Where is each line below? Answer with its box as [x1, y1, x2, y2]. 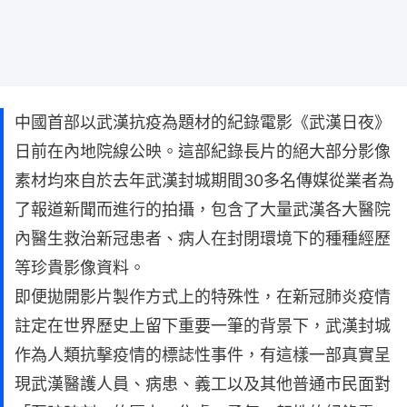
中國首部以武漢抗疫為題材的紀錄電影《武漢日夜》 [15, 112, 391, 132]
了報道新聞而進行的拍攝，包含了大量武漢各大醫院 [15, 199, 391, 219]
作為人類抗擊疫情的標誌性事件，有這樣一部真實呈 [15, 344, 391, 364]
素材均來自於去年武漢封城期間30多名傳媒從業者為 [15, 170, 394, 190]
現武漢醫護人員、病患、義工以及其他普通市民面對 [15, 373, 391, 393]
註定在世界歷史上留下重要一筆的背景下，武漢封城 [15, 315, 391, 335]
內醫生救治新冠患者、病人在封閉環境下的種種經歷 [15, 228, 391, 248]
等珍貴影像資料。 [15, 257, 145, 277]
